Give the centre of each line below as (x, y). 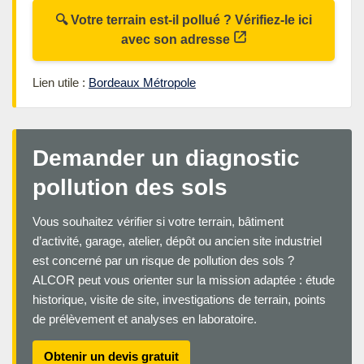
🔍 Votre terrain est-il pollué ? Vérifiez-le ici (184, 19)
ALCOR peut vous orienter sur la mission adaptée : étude (184, 279)
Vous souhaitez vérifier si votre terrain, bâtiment (158, 221)
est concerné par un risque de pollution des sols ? (163, 260)
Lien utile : (61, 82)
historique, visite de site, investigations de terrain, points (179, 299)
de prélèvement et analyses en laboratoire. (145, 318)
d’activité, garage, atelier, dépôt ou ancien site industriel (177, 240)
